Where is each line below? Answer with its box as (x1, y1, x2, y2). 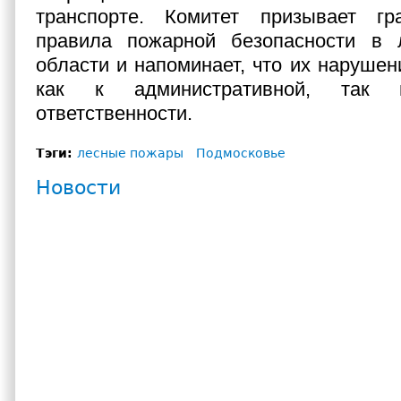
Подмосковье (196, 146, 286, 160)
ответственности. (36, 102, 198, 124)
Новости (36, 176, 121, 199)
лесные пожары (77, 146, 183, 160)
